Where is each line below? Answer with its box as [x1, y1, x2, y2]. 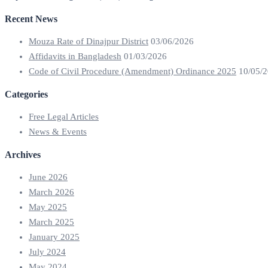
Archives [5, 150, 41, 160]
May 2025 [29, 202, 67, 212]
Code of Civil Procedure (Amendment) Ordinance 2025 [29, 66, 236, 77]
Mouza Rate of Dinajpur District [29, 36, 148, 47]
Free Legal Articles [29, 112, 99, 122]
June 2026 [29, 172, 68, 182]
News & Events [29, 127, 87, 137]
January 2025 [29, 232, 80, 242]
